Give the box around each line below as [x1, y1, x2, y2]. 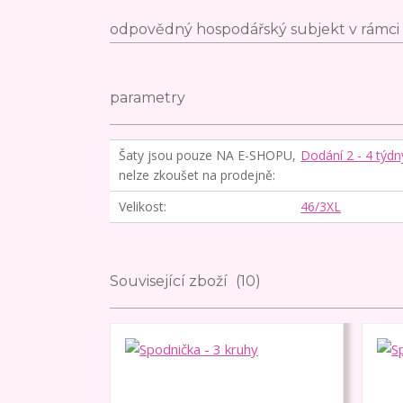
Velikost [119, 197, 164, 215]
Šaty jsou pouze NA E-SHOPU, [119, 146, 296, 164]
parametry [110, 88, 185, 106]
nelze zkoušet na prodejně [119, 166, 273, 184]
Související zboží [110, 272, 231, 290]
